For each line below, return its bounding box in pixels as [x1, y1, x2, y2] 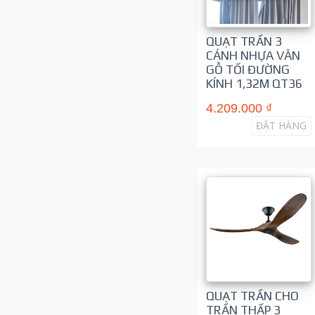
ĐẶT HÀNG [255, 118, 307, 132]
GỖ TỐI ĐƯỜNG [205, 62, 290, 77]
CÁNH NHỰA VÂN [205, 48, 300, 63]
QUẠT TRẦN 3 [205, 34, 282, 49]
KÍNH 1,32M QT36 [205, 76, 302, 91]
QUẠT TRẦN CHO [205, 288, 299, 303]
